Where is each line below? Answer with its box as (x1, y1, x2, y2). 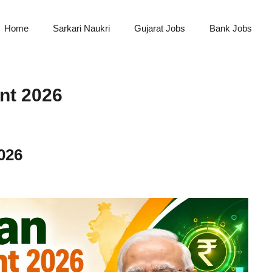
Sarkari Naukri (53, 23, 110, 33)
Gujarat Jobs (134, 23, 185, 33)
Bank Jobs (209, 23, 252, 33)
